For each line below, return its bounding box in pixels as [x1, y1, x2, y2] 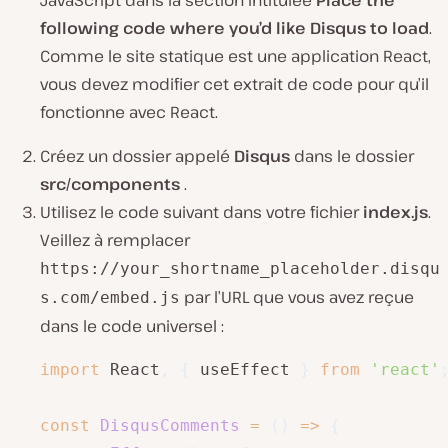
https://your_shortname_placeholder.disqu [40, 259, 440, 279]
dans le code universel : [40, 315, 224, 338]
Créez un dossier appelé [40, 145, 234, 168]
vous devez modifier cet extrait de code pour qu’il [40, 73, 429, 96]
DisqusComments [100, 416, 240, 436]
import [40, 360, 100, 380]
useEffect [190, 360, 300, 380]
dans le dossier [290, 145, 414, 168]
